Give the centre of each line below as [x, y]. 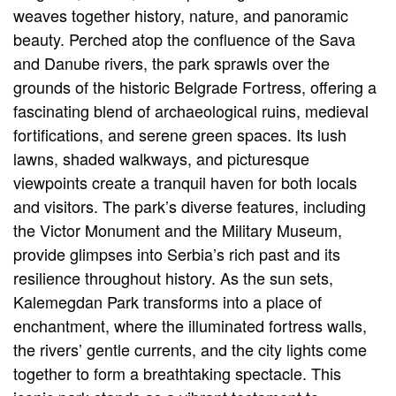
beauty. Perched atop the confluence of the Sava [184, 39]
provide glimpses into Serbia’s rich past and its [177, 254]
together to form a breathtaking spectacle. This [177, 373]
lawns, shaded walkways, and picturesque [161, 159]
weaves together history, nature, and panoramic [181, 15]
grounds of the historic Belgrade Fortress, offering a [195, 87]
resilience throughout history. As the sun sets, [173, 278]
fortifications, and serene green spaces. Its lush [180, 135]
